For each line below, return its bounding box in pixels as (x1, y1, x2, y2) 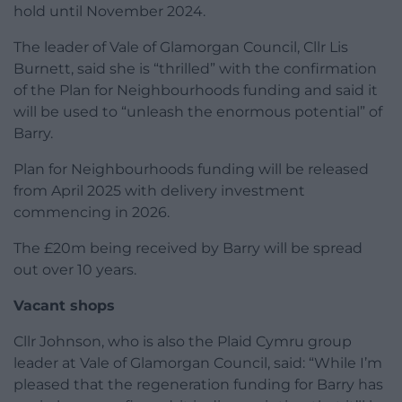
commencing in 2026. (13, 203, 170, 221)
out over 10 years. (13, 260, 136, 278)
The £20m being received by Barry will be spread (13, 239, 363, 257)
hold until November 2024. (13, 2, 205, 20)
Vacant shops (13, 296, 115, 314)
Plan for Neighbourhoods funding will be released (13, 160, 369, 178)
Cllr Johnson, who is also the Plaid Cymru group (13, 332, 352, 350)
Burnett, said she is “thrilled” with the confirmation (13, 59, 377, 77)
